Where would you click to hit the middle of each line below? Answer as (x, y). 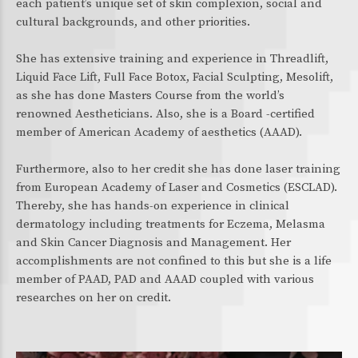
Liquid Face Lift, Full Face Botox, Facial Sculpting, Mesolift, (175, 77)
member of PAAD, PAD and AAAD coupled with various (165, 279)
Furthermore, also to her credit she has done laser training (178, 169)
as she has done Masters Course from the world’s (150, 95)
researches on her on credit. (93, 298)
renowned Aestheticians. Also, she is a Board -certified (165, 114)
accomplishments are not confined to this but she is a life (174, 261)
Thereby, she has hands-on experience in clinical (153, 206)
